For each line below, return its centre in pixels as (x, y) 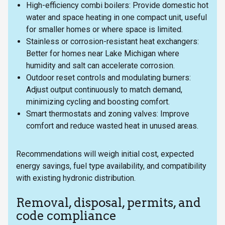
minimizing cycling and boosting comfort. (100, 101)
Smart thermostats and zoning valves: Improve (108, 114)
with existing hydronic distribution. (76, 178)
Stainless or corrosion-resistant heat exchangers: (113, 41)
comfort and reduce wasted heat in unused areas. (112, 126)
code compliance (66, 215)
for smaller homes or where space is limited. (106, 29)
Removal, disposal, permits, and (108, 202)
